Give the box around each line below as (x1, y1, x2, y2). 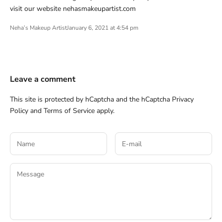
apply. (95, 106, 114, 116)
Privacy (172, 95, 194, 105)
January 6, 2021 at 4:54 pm (67, 24, 138, 32)
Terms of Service (44, 106, 95, 116)
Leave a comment (10, 73, 75, 85)
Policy (10, 106, 28, 116)
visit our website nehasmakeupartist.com (10, 4, 136, 14)
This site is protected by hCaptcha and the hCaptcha (10, 95, 172, 105)
